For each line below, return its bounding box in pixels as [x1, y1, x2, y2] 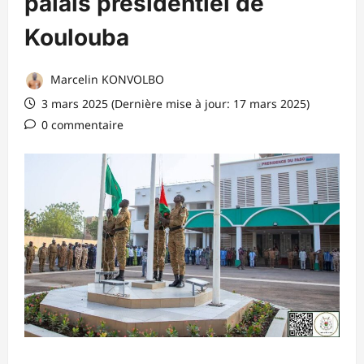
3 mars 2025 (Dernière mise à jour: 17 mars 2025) [38, 95, 310, 111]
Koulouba [24, 23, 141, 51]
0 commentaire [41, 116, 123, 132]
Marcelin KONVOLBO [47, 71, 164, 87]
